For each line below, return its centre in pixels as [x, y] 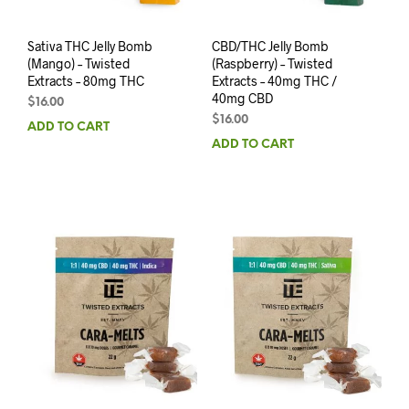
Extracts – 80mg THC [86, 81]
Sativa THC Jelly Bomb [90, 47]
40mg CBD [242, 99]
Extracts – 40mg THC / [274, 81]
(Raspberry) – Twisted [272, 64]
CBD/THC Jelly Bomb [270, 47]
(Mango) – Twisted [79, 64]
